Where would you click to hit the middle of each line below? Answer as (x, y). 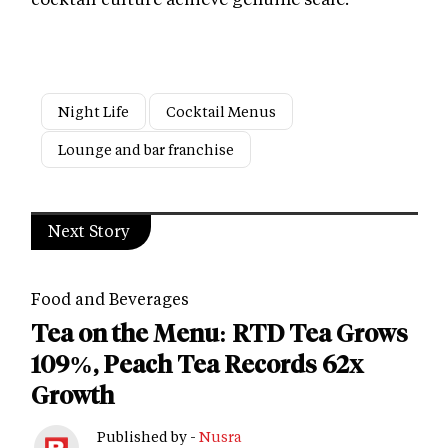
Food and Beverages (110, 299)
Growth (72, 396)
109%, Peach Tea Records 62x (197, 365)
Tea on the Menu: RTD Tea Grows (219, 334)
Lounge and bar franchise (146, 150)
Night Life (93, 112)
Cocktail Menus (221, 112)
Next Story (89, 231)
